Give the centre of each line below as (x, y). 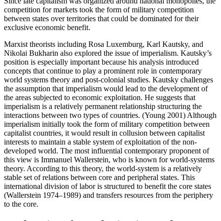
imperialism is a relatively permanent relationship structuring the (103, 107)
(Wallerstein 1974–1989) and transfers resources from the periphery (109, 195)
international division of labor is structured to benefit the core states (108, 186)
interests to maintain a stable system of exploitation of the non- (100, 142)
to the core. (21, 204)
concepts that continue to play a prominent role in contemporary (103, 71)
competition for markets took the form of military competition (99, 10)
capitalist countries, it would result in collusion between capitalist (104, 133)
